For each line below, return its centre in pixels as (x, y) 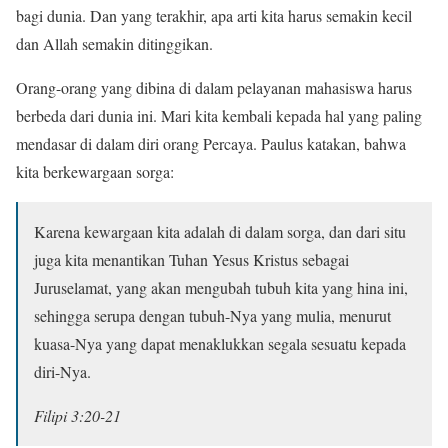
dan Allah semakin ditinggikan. (114, 44)
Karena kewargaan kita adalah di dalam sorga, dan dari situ (220, 232)
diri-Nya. (62, 372)
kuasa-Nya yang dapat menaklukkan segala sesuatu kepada (220, 344)
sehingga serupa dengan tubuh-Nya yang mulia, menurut (212, 316)
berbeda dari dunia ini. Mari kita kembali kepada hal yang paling (219, 116)
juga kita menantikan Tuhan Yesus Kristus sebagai (191, 260)
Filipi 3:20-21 (77, 416)
